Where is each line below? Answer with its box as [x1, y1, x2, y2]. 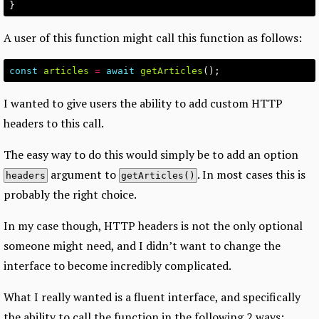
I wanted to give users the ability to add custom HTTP [4, 95, 283, 112]
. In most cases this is [197, 167, 305, 183]
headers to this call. [4, 115, 104, 132]
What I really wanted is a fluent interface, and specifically [4, 289, 300, 305]
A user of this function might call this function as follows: [4, 30, 302, 46]
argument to [48, 167, 119, 183]
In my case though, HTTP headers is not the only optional [4, 218, 303, 234]
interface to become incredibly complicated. [4, 258, 231, 274]
